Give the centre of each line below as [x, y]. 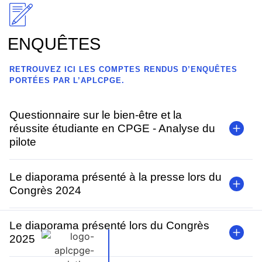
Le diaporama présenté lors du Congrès [109, 225]
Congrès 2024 [45, 190]
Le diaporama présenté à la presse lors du [116, 177]
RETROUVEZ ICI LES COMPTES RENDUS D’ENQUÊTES [123, 69]
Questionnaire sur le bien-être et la [96, 115]
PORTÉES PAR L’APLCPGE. [67, 80]
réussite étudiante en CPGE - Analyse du [112, 128]
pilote [23, 142]
